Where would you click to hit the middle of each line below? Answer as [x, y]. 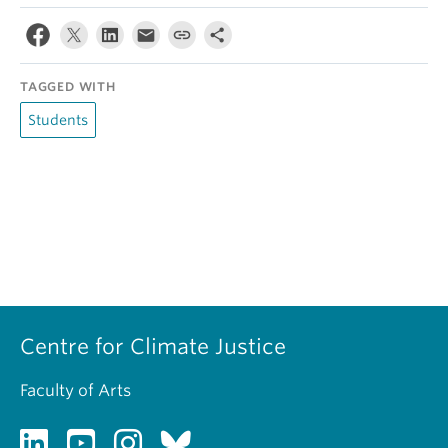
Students [58, 120]
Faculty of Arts [75, 391]
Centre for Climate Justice [153, 347]
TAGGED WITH [68, 87]
